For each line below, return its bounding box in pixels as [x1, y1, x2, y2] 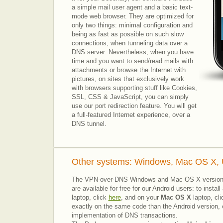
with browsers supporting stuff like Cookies [71, 84, 195, 92]
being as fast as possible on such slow [71, 30, 184, 38]
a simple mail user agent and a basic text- [71, 3, 193, 11]
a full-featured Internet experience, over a [71, 111, 190, 118]
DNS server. [71, 48, 109, 56]
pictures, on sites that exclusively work [71, 75, 184, 83]
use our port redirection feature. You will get [71, 102, 197, 110]
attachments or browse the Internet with [71, 66, 186, 74]
